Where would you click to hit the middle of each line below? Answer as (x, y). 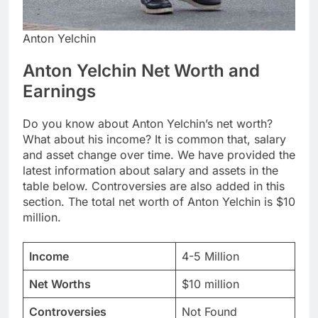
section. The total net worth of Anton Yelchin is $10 (159, 201)
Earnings (59, 92)
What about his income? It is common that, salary (154, 139)
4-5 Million (210, 256)
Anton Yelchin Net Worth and (141, 71)
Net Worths (60, 284)
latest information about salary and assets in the (150, 170)
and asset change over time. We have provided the (159, 154)
